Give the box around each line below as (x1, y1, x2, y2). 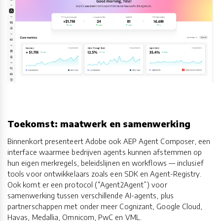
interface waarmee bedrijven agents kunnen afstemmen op (7, 147, 202, 156)
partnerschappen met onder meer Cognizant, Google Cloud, (7, 201, 203, 211)
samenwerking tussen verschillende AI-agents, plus (7, 190, 174, 200)
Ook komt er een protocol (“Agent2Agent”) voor (7, 180, 167, 189)
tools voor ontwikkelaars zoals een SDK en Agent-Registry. (7, 169, 202, 178)
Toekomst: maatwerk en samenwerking (7, 117, 190, 129)
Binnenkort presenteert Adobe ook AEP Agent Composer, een (7, 136, 211, 146)
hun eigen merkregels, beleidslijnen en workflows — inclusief (7, 158, 204, 167)
